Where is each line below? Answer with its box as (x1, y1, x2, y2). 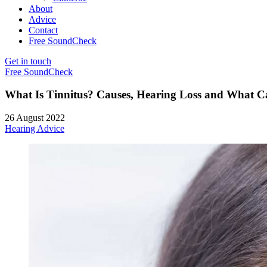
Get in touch (5, 55, 51, 66)
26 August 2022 (5, 112, 65, 123)
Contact (29, 24, 58, 35)
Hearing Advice (5, 123, 64, 133)
